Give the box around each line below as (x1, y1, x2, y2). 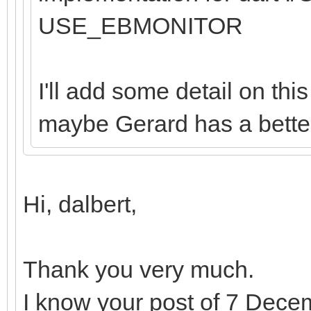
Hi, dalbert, (23, 191, 137, 217)
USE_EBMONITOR (38, 12, 243, 39)
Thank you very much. (23, 256, 254, 283)
